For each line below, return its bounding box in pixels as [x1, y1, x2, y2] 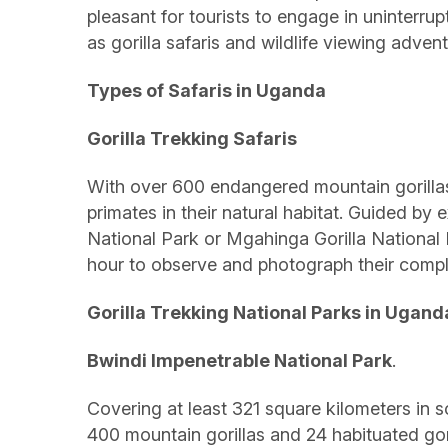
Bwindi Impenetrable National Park [87, 350, 392, 371]
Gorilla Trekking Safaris [87, 128, 297, 149]
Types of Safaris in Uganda [87, 80, 326, 101]
